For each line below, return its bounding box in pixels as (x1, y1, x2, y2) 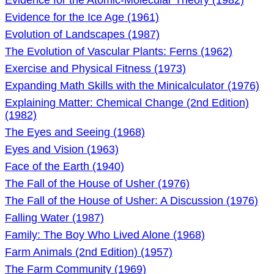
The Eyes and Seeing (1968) (5, 126, 145, 138)
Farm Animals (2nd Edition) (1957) (5, 246, 172, 258)
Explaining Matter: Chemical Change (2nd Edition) (5, 97, 249, 109)
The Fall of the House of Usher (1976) (5, 177, 190, 190)
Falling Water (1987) (5, 212, 104, 224)
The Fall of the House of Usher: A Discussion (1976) (5, 194, 258, 207)
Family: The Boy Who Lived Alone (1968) (5, 229, 205, 241)
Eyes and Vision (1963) (5, 143, 119, 155)
